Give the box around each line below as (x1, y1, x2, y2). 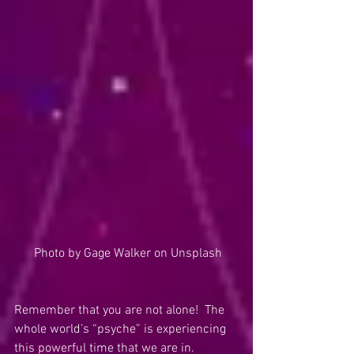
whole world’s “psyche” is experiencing (14, 322, 229, 337)
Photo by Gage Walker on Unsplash (34, 246, 222, 262)
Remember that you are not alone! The (14, 303, 228, 318)
